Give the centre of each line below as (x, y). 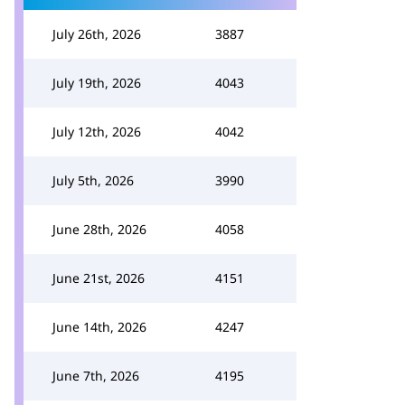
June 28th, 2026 (99, 229)
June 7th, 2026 (96, 376)
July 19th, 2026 (97, 83)
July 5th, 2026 (93, 180)
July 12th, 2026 (97, 132)
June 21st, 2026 (99, 278)
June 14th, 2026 (99, 327)
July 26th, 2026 (97, 34)
